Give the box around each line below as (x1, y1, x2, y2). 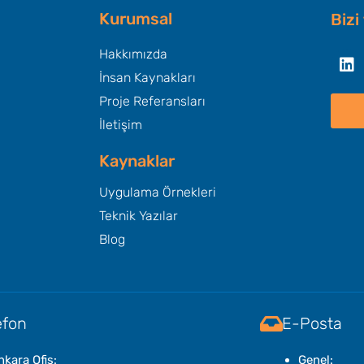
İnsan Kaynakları (99, 69, 196, 85)
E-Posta (281, 313, 342, 333)
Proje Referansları (99, 93, 206, 109)
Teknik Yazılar (99, 207, 178, 223)
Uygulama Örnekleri (99, 184, 216, 200)
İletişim (99, 116, 142, 132)
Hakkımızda (99, 45, 167, 62)
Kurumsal (99, 8, 172, 28)
